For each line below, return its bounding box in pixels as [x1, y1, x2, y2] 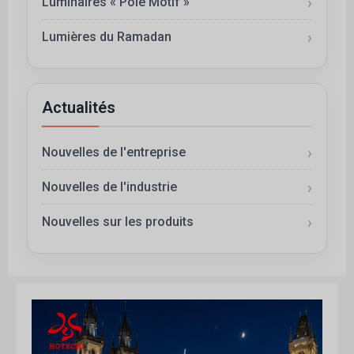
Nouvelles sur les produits [42, 214, 194, 230]
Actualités [42, 98, 115, 118]
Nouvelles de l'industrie [42, 179, 177, 195]
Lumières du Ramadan [42, 29, 171, 45]
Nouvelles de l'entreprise [42, 145, 186, 160]
